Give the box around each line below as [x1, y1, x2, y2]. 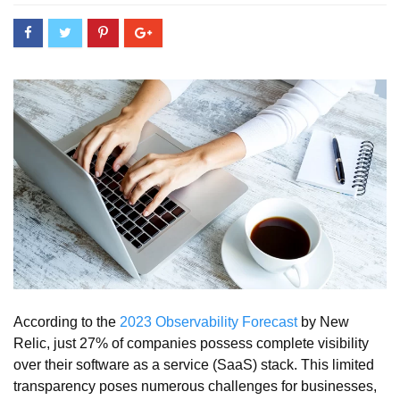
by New [297, 313, 349, 329]
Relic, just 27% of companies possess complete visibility [13, 335, 369, 351]
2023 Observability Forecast [120, 313, 297, 329]
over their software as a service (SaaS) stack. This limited [13, 356, 374, 372]
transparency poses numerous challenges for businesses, [13, 378, 377, 394]
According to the [13, 313, 120, 329]
